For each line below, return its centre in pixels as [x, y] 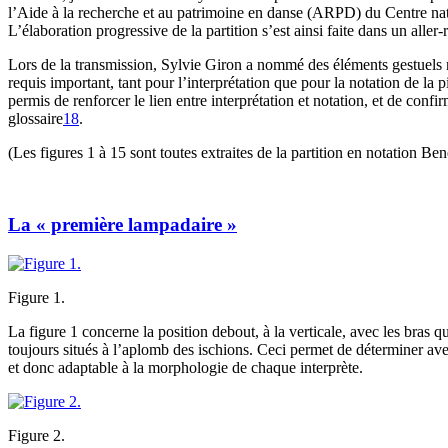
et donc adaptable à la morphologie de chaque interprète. [185, 368]
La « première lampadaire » [122, 225]
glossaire [35, 118]
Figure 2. [36, 436]
